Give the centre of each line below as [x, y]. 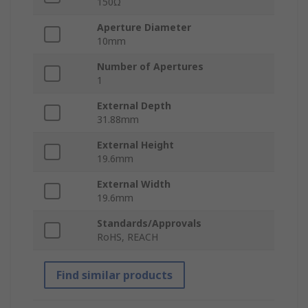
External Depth [134, 106]
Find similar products [114, 275]
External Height [135, 145]
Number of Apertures [150, 67]
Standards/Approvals [149, 223]
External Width [134, 184]
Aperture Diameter [144, 27]
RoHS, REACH [128, 237]
